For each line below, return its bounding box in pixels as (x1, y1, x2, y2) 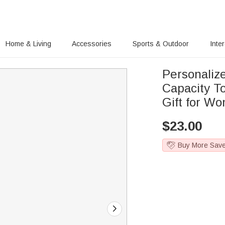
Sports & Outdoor (133, 40, 189, 48)
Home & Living (5, 40, 51, 48)
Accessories (72, 40, 112, 48)
